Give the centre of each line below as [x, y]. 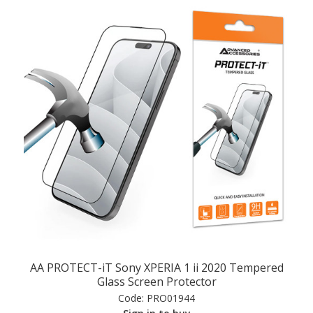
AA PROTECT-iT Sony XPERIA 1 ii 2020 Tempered [156, 267]
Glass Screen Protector [156, 281]
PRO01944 [169, 298]
